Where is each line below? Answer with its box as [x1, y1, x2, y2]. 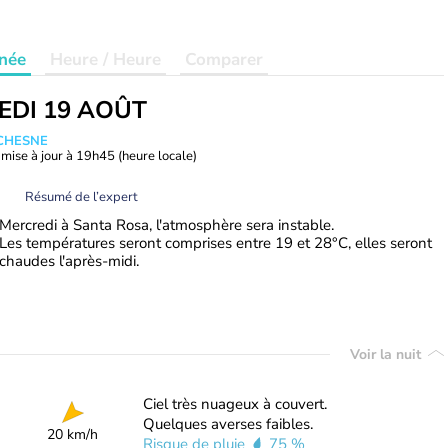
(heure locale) [118, 147, 197, 165]
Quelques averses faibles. [142, 414, 313, 434]
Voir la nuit [350, 344, 425, 364]
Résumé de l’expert [25, 187, 138, 206]
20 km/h [47, 425, 99, 444]
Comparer [185, 48, 263, 71]
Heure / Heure [50, 48, 161, 71]
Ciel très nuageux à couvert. [142, 394, 327, 414]
